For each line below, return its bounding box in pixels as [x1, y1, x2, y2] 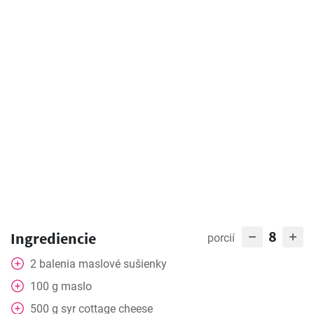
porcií [207, 231, 235, 245]
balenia [39, 257, 76, 271]
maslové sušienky [78, 257, 167, 271]
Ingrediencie [11, 228, 96, 248]
